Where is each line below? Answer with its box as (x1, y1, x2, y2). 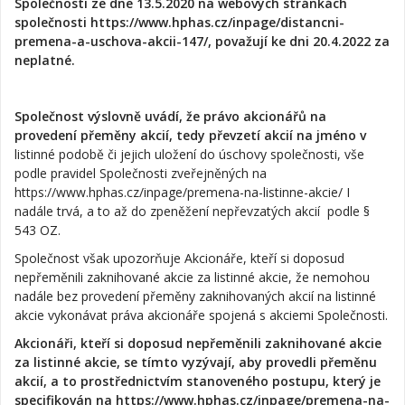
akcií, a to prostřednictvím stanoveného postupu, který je (14, 372, 381, 390)
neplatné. (14, 52, 75, 69)
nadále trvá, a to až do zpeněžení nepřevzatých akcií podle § (14, 202, 370, 220)
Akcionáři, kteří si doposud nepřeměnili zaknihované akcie (14, 334, 381, 352)
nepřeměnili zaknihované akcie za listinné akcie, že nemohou (14, 268, 370, 286)
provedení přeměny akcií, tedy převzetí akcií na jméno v (14, 127, 366, 144)
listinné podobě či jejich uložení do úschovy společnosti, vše (14, 146, 364, 163)
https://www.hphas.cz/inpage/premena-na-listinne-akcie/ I (14, 184, 350, 201)
